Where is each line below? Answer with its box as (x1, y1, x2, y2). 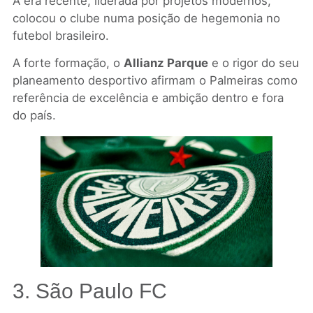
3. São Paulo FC (12, 279, 167, 303)
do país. (12, 108, 56, 123)
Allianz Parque (123, 56, 208, 71)
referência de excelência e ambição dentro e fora (12, 91, 284, 105)
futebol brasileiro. (12, 28, 109, 43)
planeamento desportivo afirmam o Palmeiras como (12, 73, 298, 88)
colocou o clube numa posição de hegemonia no (12, 10, 280, 25)
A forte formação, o (12, 56, 124, 71)
